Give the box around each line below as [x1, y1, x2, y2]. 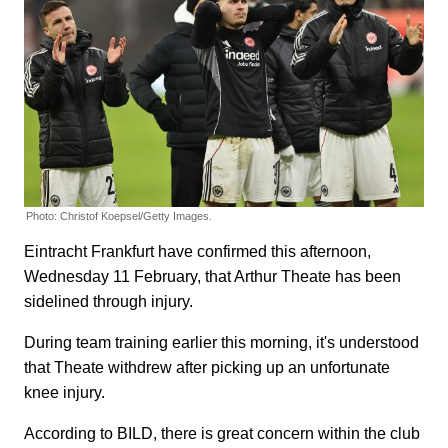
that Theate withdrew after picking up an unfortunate [24, 359, 390, 377]
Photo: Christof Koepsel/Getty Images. [26, 210, 212, 223]
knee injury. [24, 384, 105, 402]
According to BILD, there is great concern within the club [24, 425, 420, 443]
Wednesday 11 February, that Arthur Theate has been [24, 268, 401, 286]
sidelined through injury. [24, 293, 193, 311]
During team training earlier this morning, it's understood [24, 334, 419, 352]
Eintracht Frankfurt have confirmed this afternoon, [24, 243, 371, 261]
